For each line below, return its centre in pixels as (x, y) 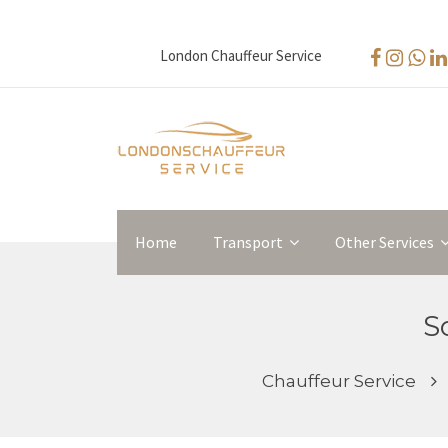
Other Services (384, 242)
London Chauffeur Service (240, 55)
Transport (248, 242)
